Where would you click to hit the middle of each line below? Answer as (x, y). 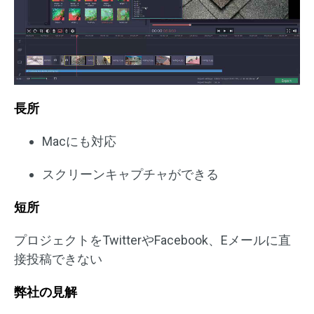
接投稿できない (58, 259)
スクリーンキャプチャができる (130, 175)
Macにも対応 (79, 142)
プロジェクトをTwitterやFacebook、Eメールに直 (152, 240)
